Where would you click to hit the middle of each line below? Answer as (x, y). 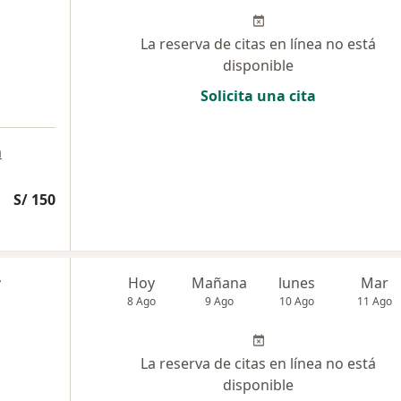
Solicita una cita (258, 96)
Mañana (220, 283)
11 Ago (375, 301)
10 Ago (297, 301)
